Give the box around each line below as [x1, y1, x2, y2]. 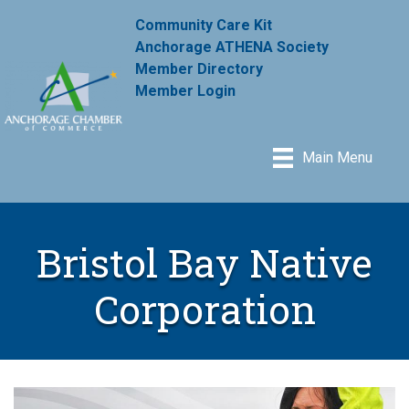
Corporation [93, 282, 316, 335]
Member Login [135, 81, 236, 100]
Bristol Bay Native [37, 236, 372, 288]
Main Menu [302, 149, 373, 167]
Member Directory [135, 59, 264, 78]
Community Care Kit [135, 16, 273, 34]
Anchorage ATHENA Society [135, 37, 330, 56]
